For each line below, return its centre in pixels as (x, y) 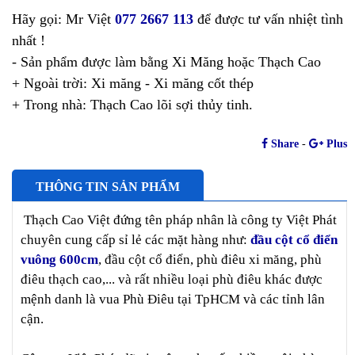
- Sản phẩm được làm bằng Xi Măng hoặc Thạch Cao (166, 62)
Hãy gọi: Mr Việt (63, 19)
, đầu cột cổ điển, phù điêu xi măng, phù (210, 260)
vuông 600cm (59, 260)
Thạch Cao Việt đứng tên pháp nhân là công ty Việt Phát (179, 220)
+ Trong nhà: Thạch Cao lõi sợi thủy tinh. (132, 105)
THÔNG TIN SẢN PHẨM (108, 187)
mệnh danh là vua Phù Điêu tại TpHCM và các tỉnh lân (173, 300)
